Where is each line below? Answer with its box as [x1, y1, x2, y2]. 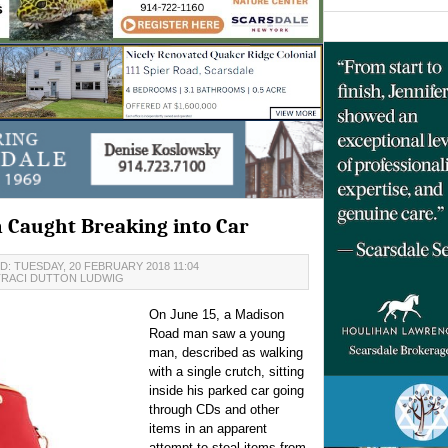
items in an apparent [149, 421, 267, 437]
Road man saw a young [149, 326, 285, 342]
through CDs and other [149, 402, 279, 418]
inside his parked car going [149, 383, 304, 399]
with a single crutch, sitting [149, 364, 304, 380]
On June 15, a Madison [149, 307, 284, 323]
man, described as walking [149, 345, 303, 361]
